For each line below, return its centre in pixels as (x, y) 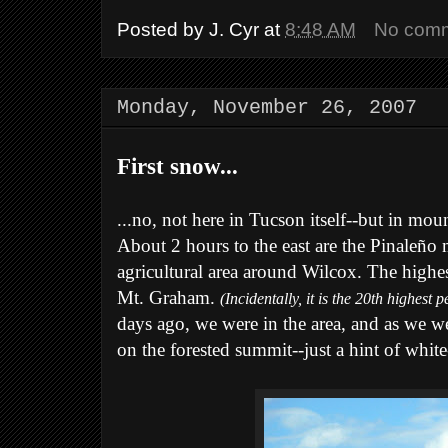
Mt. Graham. (168, 298)
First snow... (177, 166)
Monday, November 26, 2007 (267, 108)
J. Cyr (234, 30)
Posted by (163, 30)
